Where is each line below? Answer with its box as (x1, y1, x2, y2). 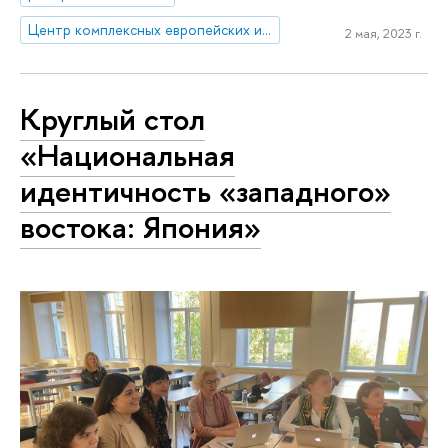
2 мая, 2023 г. (344, 23, 422, 42)
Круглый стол (20, 97, 205, 140)
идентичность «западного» (20, 169, 391, 212)
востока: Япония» (20, 205, 261, 248)
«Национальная (20, 133, 235, 176)
